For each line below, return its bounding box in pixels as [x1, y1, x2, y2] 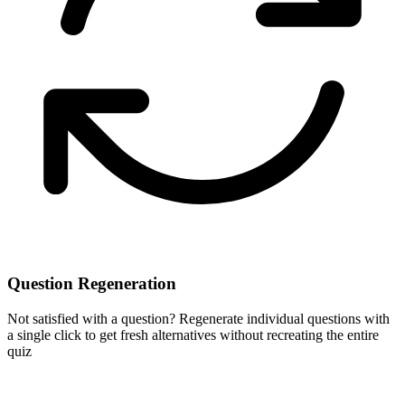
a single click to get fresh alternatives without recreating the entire [7, 326, 379, 343]
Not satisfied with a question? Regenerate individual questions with [7, 310, 390, 326]
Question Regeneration [7, 273, 176, 293]
